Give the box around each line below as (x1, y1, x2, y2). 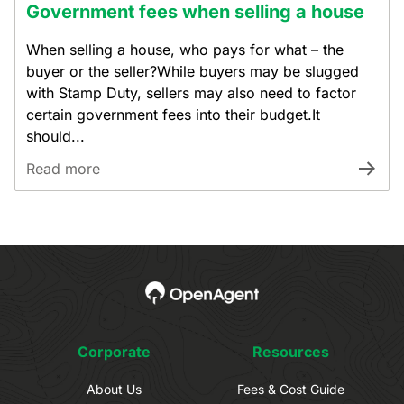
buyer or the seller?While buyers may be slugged (26, 62, 359, 80)
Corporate (77, 343, 151, 362)
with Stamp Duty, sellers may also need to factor (26, 84, 356, 102)
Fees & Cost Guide (236, 381, 344, 398)
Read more (26, 160, 100, 178)
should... (26, 127, 85, 145)
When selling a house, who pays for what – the (26, 41, 344, 59)
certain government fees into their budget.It (26, 106, 320, 124)
